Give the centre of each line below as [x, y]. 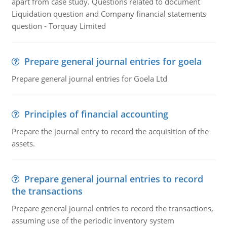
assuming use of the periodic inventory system [93, 220]
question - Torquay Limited [59, 26]
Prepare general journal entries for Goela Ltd [89, 79]
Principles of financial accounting [96, 114]
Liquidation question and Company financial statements [109, 14]
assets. [23, 143]
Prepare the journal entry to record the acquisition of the [110, 131]
